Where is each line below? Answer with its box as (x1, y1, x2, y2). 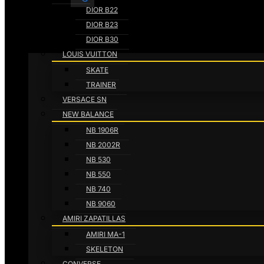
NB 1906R (86, 126, 118, 134)
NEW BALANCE (62, 110, 114, 118)
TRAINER (86, 80, 116, 89)
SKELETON (86, 245, 123, 253)
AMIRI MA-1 (86, 230, 125, 239)
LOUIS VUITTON (62, 49, 117, 58)
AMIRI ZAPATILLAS (62, 214, 126, 223)
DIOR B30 (86, 35, 118, 44)
